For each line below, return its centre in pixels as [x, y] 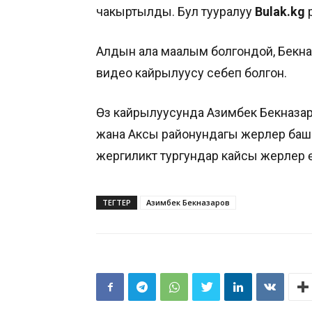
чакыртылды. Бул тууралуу [175, 11]
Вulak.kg [280, 11]
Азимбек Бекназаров [188, 202]
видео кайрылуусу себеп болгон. [192, 73]
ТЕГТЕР [117, 202]
